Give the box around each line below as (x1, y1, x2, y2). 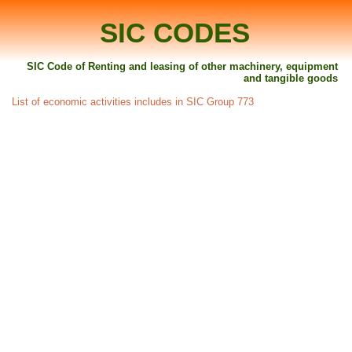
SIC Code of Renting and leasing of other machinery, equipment (26, 60, 338, 72)
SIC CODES (99, 16, 250, 48)
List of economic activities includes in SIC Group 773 (12, 95, 254, 108)
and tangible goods (243, 71, 338, 84)
